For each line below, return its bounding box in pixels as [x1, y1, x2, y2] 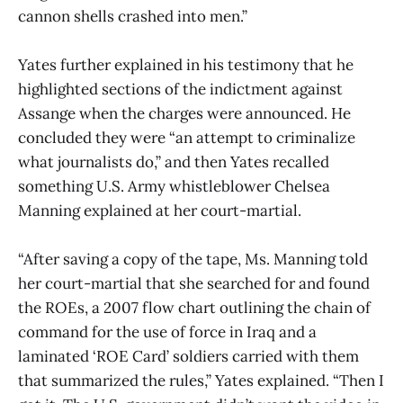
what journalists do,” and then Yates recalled [18, 151, 329, 172]
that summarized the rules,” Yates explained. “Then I [18, 371, 384, 391]
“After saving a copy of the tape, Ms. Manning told [18, 249, 368, 270]
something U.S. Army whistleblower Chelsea [18, 175, 330, 196]
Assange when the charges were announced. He [18, 103, 351, 123]
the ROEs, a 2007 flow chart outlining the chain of [18, 298, 371, 318]
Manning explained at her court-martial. [18, 200, 301, 220]
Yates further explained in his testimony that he [18, 54, 354, 75]
